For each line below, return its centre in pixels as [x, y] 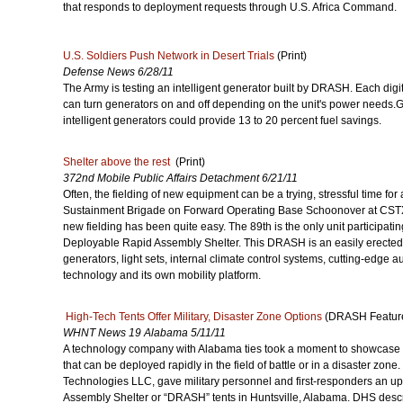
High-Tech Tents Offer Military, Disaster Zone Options [194, 317]
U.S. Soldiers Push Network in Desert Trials [169, 56]
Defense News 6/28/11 [118, 72]
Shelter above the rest [118, 162]
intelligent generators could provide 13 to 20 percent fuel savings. [222, 121]
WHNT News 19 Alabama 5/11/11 [144, 333]
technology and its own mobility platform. [163, 275]
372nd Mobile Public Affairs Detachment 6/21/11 [180, 178]
